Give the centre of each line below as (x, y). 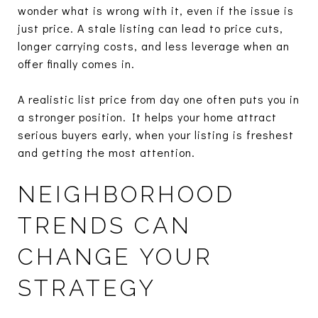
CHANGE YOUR (115, 256)
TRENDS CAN (105, 225)
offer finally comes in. (76, 63)
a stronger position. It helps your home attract (147, 116)
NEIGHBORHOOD (126, 194)
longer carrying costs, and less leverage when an (154, 45)
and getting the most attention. (106, 152)
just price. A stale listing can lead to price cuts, (150, 28)
